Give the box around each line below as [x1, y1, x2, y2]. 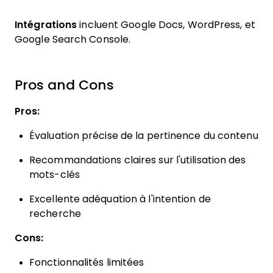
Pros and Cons [15, 77, 114, 93]
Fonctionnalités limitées [29, 257, 144, 268]
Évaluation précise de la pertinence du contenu [29, 130, 258, 141]
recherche [29, 208, 81, 219]
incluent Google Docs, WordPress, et [79, 19, 255, 30]
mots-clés [29, 169, 80, 180]
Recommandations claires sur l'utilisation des [29, 155, 246, 165]
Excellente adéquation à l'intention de [29, 194, 211, 204]
